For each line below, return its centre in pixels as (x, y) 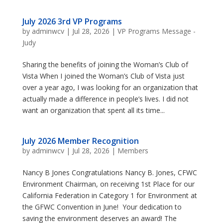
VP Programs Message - (156, 31)
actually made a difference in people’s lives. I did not (105, 99)
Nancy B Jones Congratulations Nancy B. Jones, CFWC (110, 172)
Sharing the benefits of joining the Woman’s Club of (105, 64)
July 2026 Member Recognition (80, 141)
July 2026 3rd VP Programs (72, 21)
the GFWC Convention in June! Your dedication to (102, 207)
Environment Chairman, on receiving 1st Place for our (108, 184)
